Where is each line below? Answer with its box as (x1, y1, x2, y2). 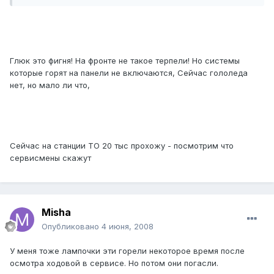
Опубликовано (42, 221, 102, 232)
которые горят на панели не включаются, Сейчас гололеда (10, 68, 248, 78)
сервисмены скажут (10, 153, 91, 163)
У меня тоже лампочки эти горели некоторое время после (10, 246, 245, 256)
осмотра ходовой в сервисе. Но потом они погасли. (10, 258, 218, 268)
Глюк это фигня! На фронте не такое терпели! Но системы (10, 56, 240, 66)
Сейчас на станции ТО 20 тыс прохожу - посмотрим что (10, 141, 234, 151)
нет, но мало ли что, (10, 80, 90, 91)
